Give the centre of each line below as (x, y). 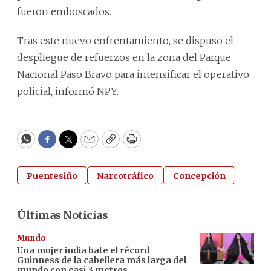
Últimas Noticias (62, 215)
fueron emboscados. (64, 11)
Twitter (88, 145)
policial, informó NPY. (68, 91)
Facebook (72, 145)
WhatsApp (54, 145)
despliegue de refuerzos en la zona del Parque (124, 57)
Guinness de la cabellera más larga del (102, 260)
